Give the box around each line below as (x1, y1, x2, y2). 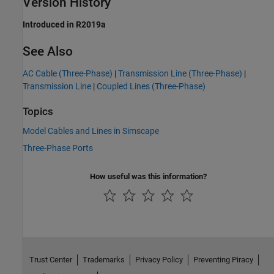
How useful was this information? (90, 171, 207, 181)
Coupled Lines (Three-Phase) (97, 81, 206, 92)
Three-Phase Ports (23, 143, 93, 153)
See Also (23, 44, 73, 59)
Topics (23, 106, 53, 118)
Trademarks (82, 254, 125, 264)
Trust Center (29, 254, 72, 264)
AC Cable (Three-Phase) (23, 68, 113, 79)
